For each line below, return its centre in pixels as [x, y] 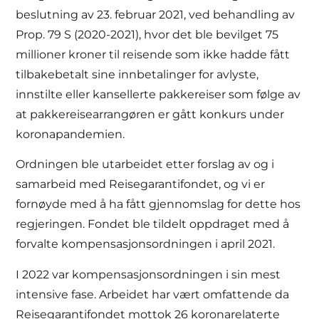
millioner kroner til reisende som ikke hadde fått [153, 54]
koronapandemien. [70, 134]
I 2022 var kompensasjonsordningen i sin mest [148, 274]
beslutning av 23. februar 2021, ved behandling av [156, 14]
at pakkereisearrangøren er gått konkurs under [150, 114]
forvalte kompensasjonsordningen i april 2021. [146, 244]
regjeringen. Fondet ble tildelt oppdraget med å [153, 224]
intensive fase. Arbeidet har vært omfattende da [153, 294]
